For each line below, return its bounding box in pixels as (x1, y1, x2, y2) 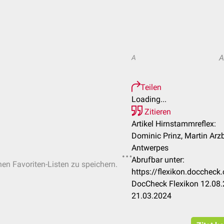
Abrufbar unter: (131, 155, 184, 164)
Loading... (131, 94, 166, 104)
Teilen (140, 82, 161, 92)
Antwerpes (131, 143, 168, 152)
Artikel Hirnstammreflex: (131, 119, 216, 128)
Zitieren (142, 107, 171, 116)
